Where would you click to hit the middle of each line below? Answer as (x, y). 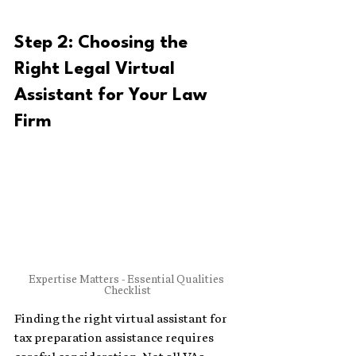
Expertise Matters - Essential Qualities (127, 280)
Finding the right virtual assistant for (122, 319)
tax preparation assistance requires (115, 338)
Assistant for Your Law (113, 95)
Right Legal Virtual (97, 69)
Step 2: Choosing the (103, 43)
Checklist (127, 291)
